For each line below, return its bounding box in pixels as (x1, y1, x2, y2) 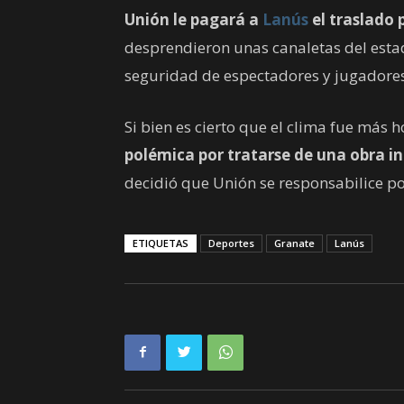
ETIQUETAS (133, 235, 188, 250)
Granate (274, 235, 315, 250)
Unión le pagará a (124, 8, 262, 30)
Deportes (208, 235, 254, 250)
